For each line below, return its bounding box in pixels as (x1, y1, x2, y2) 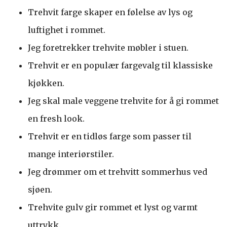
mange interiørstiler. (28, 148, 114, 159)
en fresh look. (28, 113, 85, 124)
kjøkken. (28, 78, 64, 88)
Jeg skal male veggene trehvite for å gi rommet (28, 95, 219, 106)
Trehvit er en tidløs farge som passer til (28, 131, 192, 141)
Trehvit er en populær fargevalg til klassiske (28, 60, 213, 70)
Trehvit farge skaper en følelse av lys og (28, 7, 193, 17)
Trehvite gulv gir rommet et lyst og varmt (28, 202, 198, 212)
